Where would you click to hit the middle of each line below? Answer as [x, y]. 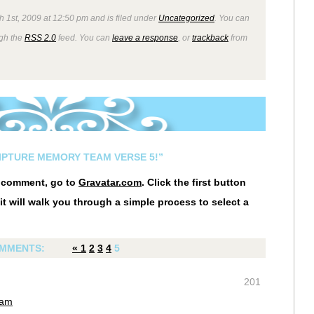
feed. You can [84, 37]
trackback [210, 37]
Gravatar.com [110, 182]
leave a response [145, 37]
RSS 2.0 [40, 37]
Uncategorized [186, 18]
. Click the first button [194, 182]
